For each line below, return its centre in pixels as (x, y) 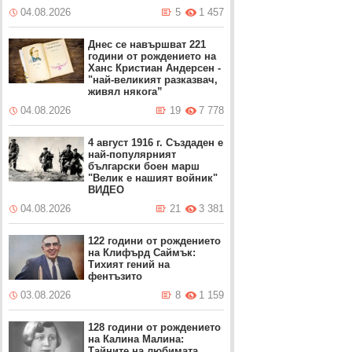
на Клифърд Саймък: (142, 253)
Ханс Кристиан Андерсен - (155, 68)
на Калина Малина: (136, 339)
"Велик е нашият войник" (153, 178)
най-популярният (132, 154)
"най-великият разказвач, (153, 80)
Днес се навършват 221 (147, 44)
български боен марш (144, 166)
